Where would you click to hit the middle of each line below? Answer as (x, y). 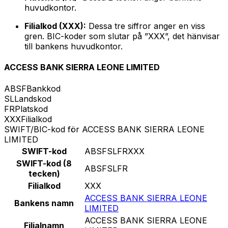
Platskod (31, 109)
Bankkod (44, 88)
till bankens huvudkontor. (74, 47)
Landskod (33, 98)
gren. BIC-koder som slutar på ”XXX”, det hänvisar (122, 36)
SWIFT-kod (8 (44, 163)
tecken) (44, 173)
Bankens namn (44, 203)
